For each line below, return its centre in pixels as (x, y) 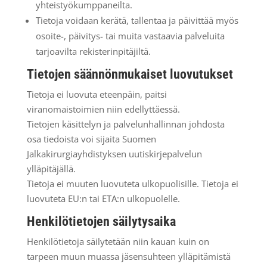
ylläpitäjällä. (51, 169)
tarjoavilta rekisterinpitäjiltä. (93, 51)
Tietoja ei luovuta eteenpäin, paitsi (97, 94)
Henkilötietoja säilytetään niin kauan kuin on (118, 241)
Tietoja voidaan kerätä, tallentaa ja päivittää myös (137, 20)
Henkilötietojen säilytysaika (101, 221)
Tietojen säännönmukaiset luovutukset (130, 74)
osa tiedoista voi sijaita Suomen (91, 139)
